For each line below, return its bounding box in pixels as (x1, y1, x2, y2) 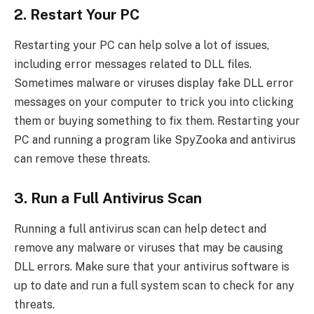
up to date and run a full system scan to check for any (14, 279, 294, 293)
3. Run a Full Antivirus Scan (14, 190, 202, 207)
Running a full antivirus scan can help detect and (14, 222, 266, 236)
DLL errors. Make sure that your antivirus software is (14, 260, 289, 274)
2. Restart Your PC (14, 6, 139, 24)
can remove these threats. (14, 152, 150, 166)
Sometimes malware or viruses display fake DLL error (14, 76, 294, 90)
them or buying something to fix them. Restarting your (14, 114, 300, 128)
